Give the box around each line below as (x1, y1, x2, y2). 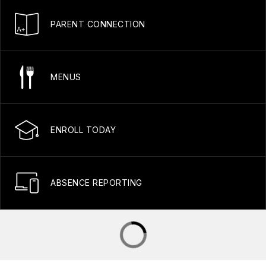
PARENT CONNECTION (50, 19, 145, 30)
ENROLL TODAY (50, 125, 116, 135)
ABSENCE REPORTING (50, 178, 142, 188)
